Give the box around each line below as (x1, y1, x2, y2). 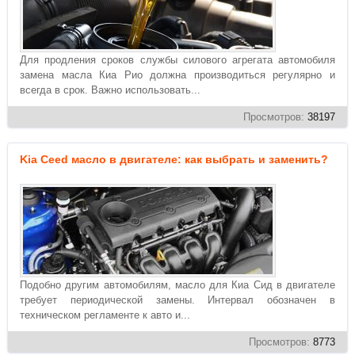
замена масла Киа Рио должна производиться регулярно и (20, 69, 335, 81)
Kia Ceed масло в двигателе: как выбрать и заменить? (20, 153, 328, 166)
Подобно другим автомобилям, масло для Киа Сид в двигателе (20, 279, 335, 291)
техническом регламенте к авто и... (20, 309, 190, 321)
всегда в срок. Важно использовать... (20, 84, 200, 96)
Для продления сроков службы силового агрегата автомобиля (20, 54, 335, 66)
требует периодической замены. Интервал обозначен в (20, 294, 335, 306)
